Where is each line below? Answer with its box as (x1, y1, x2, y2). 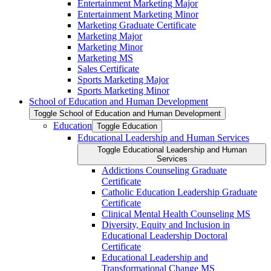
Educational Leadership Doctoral (102, 230, 227, 241)
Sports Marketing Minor (77, 85, 169, 96)
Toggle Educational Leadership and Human (97, 145, 123, 154)
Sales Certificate (77, 64, 139, 74)
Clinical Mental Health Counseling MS (102, 209, 250, 219)
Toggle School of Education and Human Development (34, 109, 221, 118)
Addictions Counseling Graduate (102, 165, 227, 175)
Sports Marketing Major (77, 74, 169, 85)
